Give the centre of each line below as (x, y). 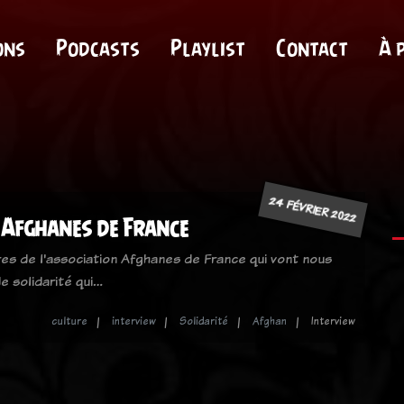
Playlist (207, 48)
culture (69, 321)
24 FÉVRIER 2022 (313, 210)
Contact (312, 48)
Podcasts (97, 48)
